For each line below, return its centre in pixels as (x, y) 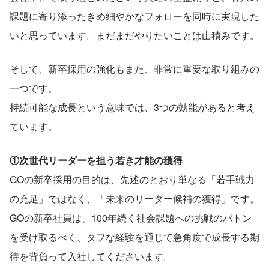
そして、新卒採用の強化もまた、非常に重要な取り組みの (134, 68)
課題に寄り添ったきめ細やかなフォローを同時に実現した (134, 16)
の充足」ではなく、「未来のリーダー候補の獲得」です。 (134, 198)
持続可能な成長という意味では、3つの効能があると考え (132, 107)
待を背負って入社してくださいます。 (91, 256)
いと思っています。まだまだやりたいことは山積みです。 (134, 35)
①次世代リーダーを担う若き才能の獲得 (96, 160)
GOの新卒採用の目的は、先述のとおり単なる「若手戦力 (132, 179)
